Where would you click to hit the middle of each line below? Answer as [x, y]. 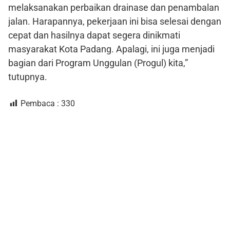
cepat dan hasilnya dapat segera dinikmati [94, 35]
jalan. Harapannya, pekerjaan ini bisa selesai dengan [115, 22]
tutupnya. [28, 77]
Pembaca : [40, 104]
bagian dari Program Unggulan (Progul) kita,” [98, 63]
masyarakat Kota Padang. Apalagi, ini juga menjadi [111, 49]
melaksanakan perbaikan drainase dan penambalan [114, 8]
